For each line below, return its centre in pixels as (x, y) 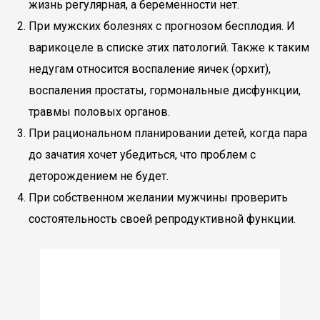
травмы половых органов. (99, 112)
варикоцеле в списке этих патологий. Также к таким (169, 47)
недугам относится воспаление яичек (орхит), (150, 69)
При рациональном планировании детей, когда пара (168, 133)
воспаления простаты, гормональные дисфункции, (165, 90)
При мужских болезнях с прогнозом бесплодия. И (162, 26)
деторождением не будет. (99, 176)
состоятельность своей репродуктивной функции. (162, 219)
